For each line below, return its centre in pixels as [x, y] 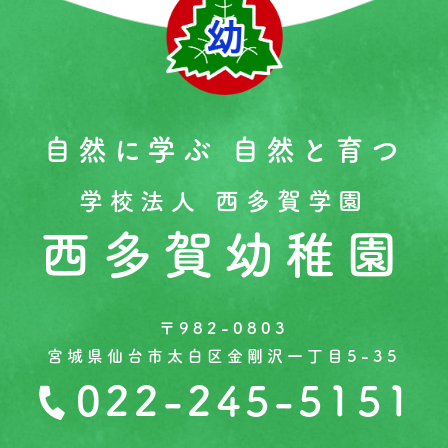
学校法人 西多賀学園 [224, 201]
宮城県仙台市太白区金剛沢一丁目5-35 [224, 356]
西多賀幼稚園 [224, 254]
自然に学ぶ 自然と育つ [224, 149]
